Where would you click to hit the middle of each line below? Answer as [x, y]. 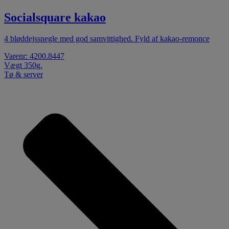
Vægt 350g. [23, 65]
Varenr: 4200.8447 [34, 56]
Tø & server [24, 75]
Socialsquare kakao [55, 17]
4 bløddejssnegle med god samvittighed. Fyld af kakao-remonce [107, 39]
